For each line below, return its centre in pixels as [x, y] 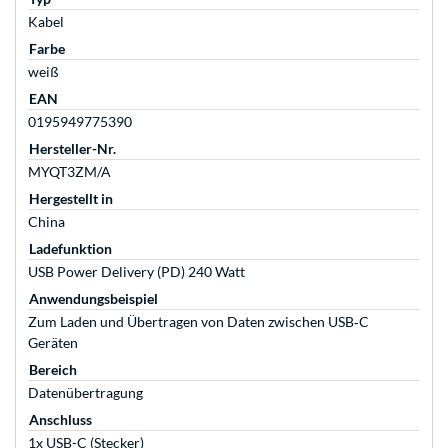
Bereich [53, 370]
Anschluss [60, 420]
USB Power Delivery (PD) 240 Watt [136, 272]
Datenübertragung [85, 393]
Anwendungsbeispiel [93, 299]
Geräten [53, 343]
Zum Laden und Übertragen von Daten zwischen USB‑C [198, 322]
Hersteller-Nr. [72, 149]
